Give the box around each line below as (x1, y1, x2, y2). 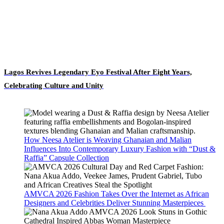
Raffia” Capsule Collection (24, 153, 109, 162)
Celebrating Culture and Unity (4, 81, 103, 89)
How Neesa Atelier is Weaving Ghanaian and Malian (24, 135, 191, 144)
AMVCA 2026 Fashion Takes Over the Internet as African (24, 189, 209, 198)
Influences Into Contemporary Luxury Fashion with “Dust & (24, 144, 215, 153)
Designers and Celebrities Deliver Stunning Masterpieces (24, 198, 205, 207)
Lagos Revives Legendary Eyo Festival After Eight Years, (4, 67, 192, 76)
